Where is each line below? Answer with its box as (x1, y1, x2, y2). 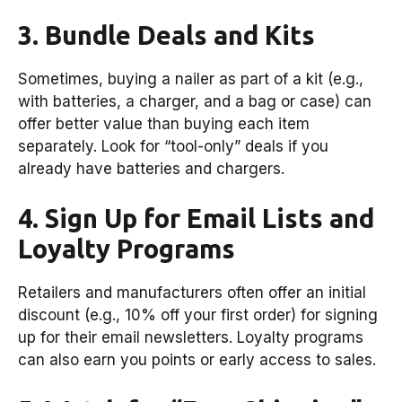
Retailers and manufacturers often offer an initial (18, 284, 366, 302)
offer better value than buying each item (18, 114, 310, 133)
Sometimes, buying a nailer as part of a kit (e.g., (18, 69, 363, 88)
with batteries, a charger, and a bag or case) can (18, 92, 371, 110)
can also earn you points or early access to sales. (18, 351, 376, 370)
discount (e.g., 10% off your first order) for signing (18, 306, 378, 325)
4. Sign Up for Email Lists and (18, 204, 374, 233)
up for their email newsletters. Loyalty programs (18, 328, 363, 347)
